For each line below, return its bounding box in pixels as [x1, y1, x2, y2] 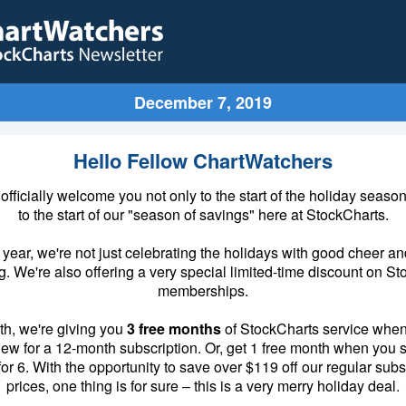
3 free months [127, 318, 221, 339]
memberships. [158, 280, 248, 301]
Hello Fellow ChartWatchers [73, 146, 333, 175]
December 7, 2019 [134, 91, 272, 114]
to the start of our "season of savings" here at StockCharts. [17, 204, 389, 225]
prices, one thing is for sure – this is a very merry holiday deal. [6, 375, 400, 396]
